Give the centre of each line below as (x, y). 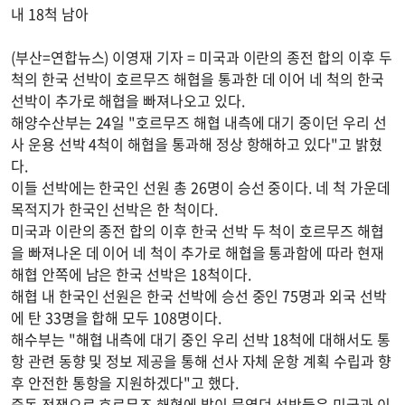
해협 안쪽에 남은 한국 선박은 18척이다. (131, 274)
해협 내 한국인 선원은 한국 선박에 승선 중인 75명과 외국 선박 (199, 296)
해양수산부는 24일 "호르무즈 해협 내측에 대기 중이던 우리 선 (199, 122)
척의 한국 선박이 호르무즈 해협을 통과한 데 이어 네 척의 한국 (198, 79)
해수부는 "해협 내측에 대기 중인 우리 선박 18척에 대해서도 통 (201, 339)
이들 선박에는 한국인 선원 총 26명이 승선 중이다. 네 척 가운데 (201, 187)
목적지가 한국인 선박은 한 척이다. (114, 209)
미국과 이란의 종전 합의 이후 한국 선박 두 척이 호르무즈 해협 (198, 231)
